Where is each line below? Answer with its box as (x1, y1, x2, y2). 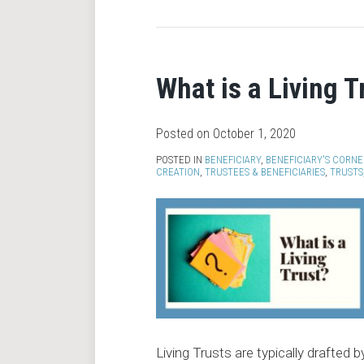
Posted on (156, 126, 213, 141)
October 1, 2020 (213, 126, 296, 141)
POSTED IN (156, 154, 205, 166)
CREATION (156, 166, 200, 178)
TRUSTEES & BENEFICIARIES (205, 166, 325, 178)
